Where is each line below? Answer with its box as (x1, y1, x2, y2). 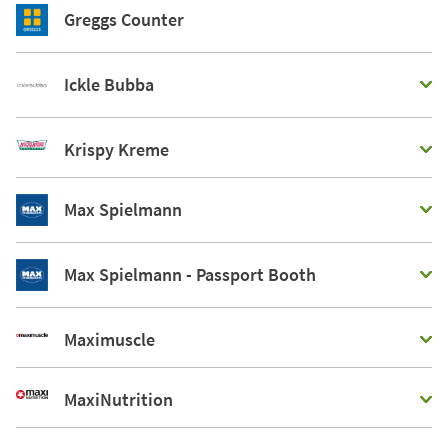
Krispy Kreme (64, 138, 169, 162)
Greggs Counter (64, 8, 184, 32)
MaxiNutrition (64, 388, 173, 412)
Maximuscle (64, 328, 155, 352)
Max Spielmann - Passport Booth (64, 263, 316, 287)
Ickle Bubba (64, 73, 154, 97)
